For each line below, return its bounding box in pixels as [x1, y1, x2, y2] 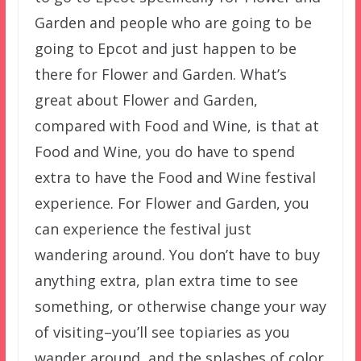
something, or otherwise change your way [34, 296, 326, 316]
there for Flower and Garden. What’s [34, 64, 287, 84]
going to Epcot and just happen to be [34, 38, 297, 58]
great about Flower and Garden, [34, 89, 258, 110]
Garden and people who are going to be [34, 12, 312, 32]
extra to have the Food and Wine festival [34, 167, 316, 187]
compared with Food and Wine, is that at [34, 115, 319, 135]
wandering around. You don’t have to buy [34, 244, 320, 264]
